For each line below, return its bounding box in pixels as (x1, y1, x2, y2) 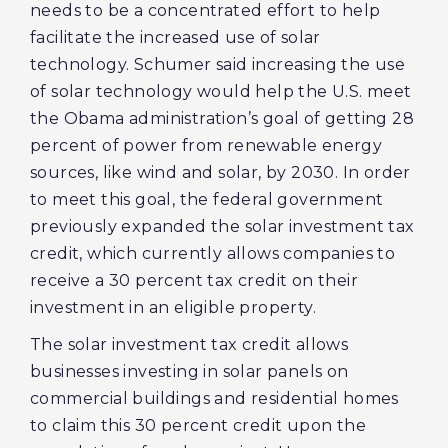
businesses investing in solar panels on (30, 362, 349, 381)
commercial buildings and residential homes (30, 389, 399, 408)
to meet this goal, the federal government (30, 190, 384, 209)
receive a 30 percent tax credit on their (30, 271, 358, 290)
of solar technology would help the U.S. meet (30, 82, 412, 101)
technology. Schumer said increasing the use (30, 55, 406, 74)
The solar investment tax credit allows (30, 335, 349, 354)
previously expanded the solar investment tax (30, 217, 415, 236)
